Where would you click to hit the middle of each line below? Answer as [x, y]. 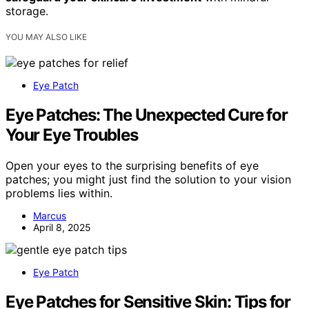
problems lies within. [59, 193]
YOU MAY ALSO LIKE [46, 37]
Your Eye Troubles [72, 135]
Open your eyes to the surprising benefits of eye [132, 166]
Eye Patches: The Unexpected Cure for [147, 115]
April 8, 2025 [62, 228]
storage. [27, 11]
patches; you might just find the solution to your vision [148, 180]
